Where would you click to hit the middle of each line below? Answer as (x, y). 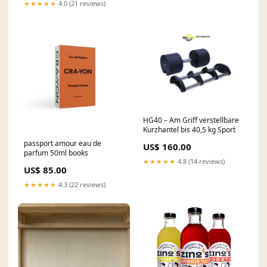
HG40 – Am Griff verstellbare (191, 120)
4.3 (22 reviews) (81, 184)
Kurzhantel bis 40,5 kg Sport (189, 129)
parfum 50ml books (56, 153)
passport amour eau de (63, 143)
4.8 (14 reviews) (200, 161)
